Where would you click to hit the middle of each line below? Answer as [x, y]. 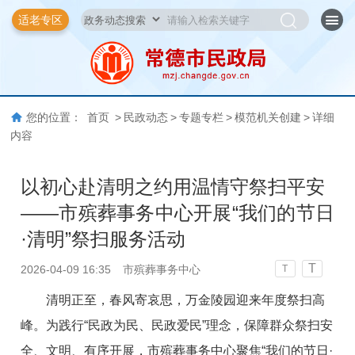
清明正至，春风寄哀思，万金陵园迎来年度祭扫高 [186, 300]
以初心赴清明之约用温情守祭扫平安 [173, 186]
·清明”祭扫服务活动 [103, 239]
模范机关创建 [268, 118]
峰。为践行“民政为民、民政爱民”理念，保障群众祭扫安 [177, 325]
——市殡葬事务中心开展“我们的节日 [177, 212]
